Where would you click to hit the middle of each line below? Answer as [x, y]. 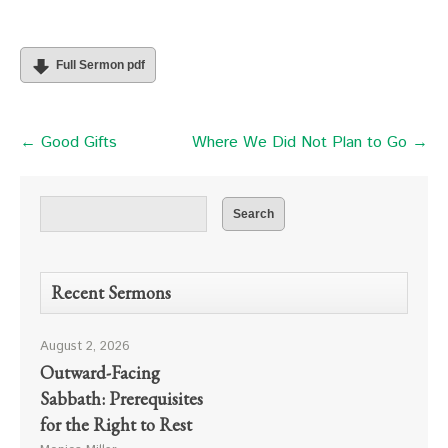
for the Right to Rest [116, 424]
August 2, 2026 [85, 346]
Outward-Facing [100, 372]
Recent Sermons [111, 292]
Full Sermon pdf [100, 65]
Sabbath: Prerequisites [121, 398]
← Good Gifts [68, 142]
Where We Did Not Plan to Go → [310, 142]
